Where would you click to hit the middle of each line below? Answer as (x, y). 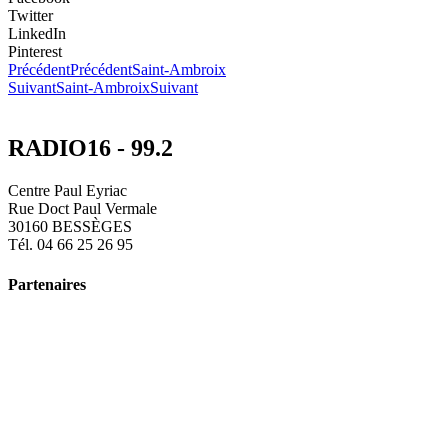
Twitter (30, 16)
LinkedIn (37, 34)
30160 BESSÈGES (70, 227)
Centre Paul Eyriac (67, 191)
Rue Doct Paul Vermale (82, 209)
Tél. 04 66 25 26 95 (70, 245)
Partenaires (47, 284)
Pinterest (35, 52)
